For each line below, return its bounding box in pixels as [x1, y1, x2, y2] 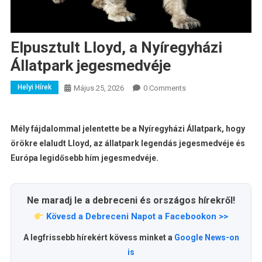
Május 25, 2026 [73, 84, 124, 93]
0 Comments [143, 84, 186, 93]
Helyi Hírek [17, 83, 51, 92]
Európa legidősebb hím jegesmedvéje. [10, 153, 158, 163]
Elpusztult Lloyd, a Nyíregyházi [10, 39, 222, 57]
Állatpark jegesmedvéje [10, 57, 171, 75]
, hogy [221, 124, 245, 134]
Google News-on [174, 233, 239, 243]
